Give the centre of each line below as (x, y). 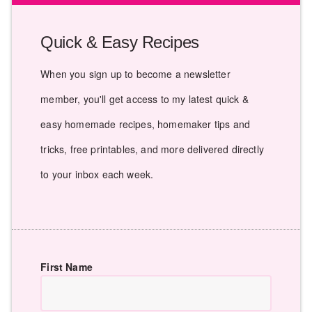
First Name (67, 266)
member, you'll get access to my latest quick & (145, 99)
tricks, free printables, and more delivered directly (152, 149)
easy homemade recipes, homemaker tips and (146, 124)
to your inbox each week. (97, 174)
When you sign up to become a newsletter (135, 73)
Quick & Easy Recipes (120, 42)
